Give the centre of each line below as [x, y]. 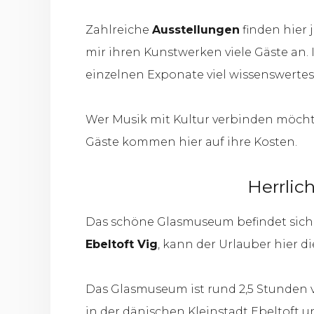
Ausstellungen [196, 30]
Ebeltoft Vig [122, 244]
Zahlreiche [119, 30]
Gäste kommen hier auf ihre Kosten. [191, 142]
